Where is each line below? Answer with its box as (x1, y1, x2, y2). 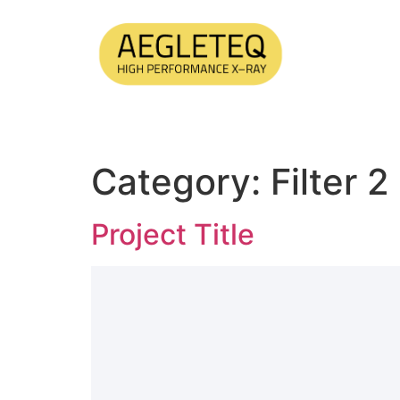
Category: (91, 160, 271, 204)
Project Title (91, 217, 254, 253)
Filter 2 (271, 160, 389, 204)
